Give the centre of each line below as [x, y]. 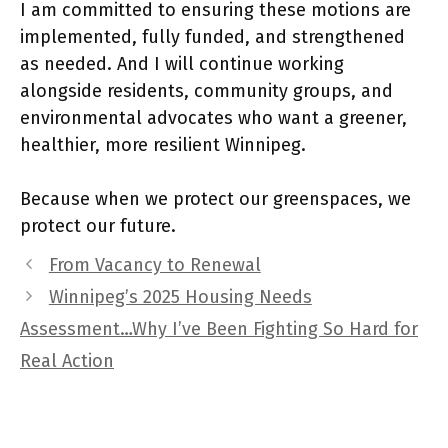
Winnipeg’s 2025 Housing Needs [180, 297]
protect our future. [98, 226]
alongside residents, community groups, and [206, 91]
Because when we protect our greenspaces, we [215, 199]
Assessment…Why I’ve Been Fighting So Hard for [219, 329]
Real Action [67, 361]
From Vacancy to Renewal [154, 265]
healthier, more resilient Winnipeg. [163, 145]
